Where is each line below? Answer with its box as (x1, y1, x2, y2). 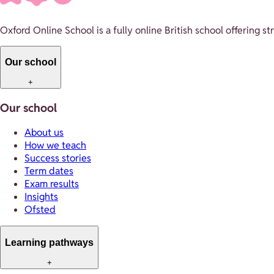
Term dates (24, 165, 73, 178)
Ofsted (24, 203, 56, 217)
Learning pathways (5, 237, 94, 248)
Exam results (24, 177, 79, 191)
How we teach (24, 139, 86, 152)
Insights (24, 190, 58, 204)
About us (24, 126, 64, 139)
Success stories (24, 152, 91, 165)
